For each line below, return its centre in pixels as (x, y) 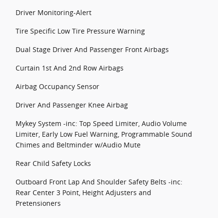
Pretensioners (38, 203)
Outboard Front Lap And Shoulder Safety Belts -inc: (99, 182)
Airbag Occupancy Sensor (57, 86)
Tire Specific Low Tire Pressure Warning (80, 31)
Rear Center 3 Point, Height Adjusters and (83, 192)
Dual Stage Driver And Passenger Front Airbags (92, 49)
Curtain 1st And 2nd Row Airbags (70, 68)
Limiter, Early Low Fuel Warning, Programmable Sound (104, 134)
